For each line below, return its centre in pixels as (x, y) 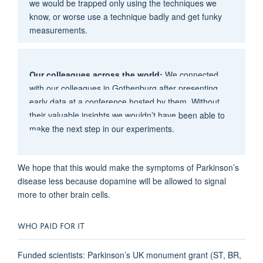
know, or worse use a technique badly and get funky (125, 17)
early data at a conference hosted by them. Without (124, 102)
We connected (191, 75)
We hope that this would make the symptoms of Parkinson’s (128, 168)
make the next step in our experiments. (103, 129)
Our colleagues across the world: (97, 75)
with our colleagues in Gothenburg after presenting (123, 88)
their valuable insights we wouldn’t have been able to (127, 115)
